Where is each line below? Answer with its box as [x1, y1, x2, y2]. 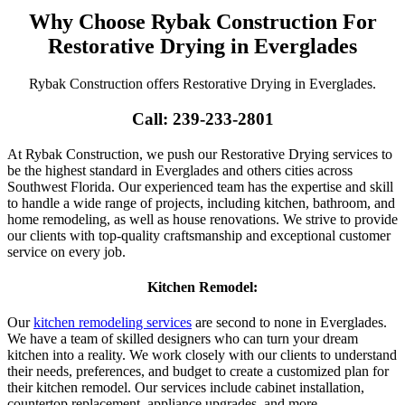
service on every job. [7, 243, 126, 259]
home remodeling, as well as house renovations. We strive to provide [7, 211, 398, 227]
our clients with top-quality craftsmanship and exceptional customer [7, 227, 391, 243]
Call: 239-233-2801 [131, 109, 274, 129]
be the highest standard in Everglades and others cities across [7, 162, 353, 178]
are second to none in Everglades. [192, 315, 387, 331]
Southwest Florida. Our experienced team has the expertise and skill [7, 178, 393, 194]
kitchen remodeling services [33, 315, 192, 331]
